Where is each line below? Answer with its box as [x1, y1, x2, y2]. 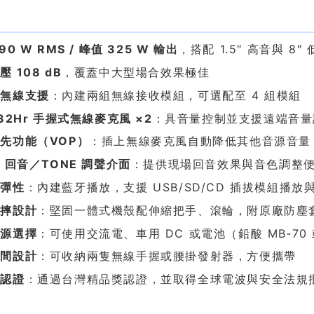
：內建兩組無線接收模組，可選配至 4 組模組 [49, 88, 301, 102]
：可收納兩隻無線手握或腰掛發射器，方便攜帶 [37, 249, 296, 264]
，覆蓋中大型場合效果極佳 [62, 65, 210, 80]
